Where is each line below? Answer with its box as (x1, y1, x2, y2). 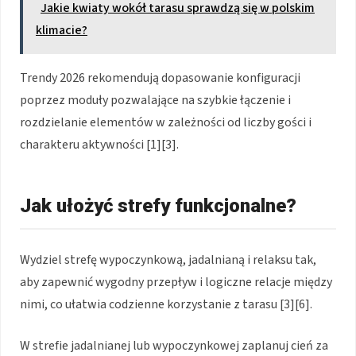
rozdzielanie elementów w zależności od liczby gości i (20, 113, 311, 131)
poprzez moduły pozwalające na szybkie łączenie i (20, 91, 291, 109)
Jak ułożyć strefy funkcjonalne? (20, 194, 296, 217)
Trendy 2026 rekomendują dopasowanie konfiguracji (20, 68, 300, 87)
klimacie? (36, 21, 87, 39)
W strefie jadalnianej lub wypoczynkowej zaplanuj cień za (20, 336, 328, 354)
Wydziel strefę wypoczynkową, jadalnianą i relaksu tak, (20, 250, 316, 269)
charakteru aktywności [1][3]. (20, 135, 179, 153)
